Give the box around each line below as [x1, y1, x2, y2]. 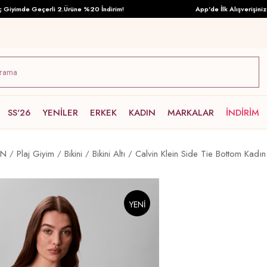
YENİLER [42, 105, 78, 119]
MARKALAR [167, 105, 214, 119]
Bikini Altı [92, 147, 125, 160]
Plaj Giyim [17, 147, 54, 160]
